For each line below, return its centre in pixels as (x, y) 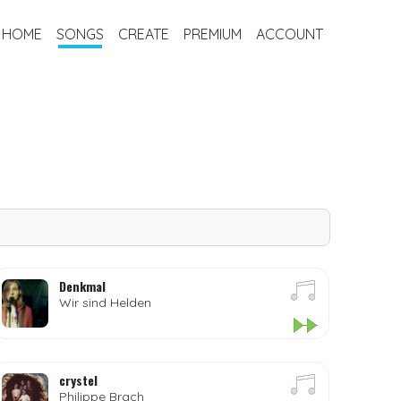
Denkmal (83, 286)
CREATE (143, 34)
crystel (79, 380)
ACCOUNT (289, 34)
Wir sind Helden (106, 303)
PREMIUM (212, 34)
